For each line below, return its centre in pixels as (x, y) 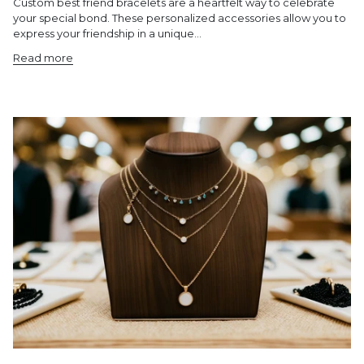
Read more (43, 58)
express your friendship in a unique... (107, 34)
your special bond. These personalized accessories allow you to (180, 18)
